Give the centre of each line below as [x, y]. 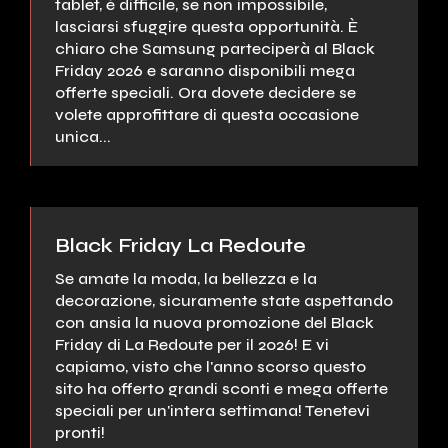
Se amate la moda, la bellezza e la [186, 279]
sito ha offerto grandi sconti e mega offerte [221, 389]
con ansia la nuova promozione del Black [214, 323]
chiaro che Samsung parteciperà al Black [215, 49]
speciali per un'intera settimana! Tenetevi [212, 411]
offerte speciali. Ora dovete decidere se [205, 93]
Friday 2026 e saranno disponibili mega [205, 71]
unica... [83, 137]
